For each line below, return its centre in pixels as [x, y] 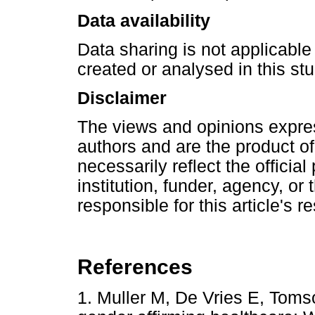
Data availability [144, 20]
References [135, 266]
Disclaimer [122, 98]
